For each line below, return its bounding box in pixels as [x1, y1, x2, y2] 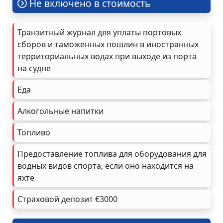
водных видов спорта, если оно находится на [17, 160, 194, 171]
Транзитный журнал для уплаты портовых [17, 26, 181, 38]
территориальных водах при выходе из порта [17, 50, 197, 62]
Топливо [17, 126, 50, 138]
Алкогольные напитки [17, 105, 104, 116]
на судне [17, 62, 51, 74]
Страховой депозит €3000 [17, 193, 117, 205]
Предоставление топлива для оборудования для [17, 148, 207, 159]
